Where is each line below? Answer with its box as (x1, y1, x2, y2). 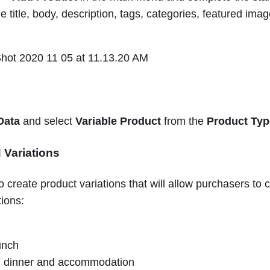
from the (161, 115, 207, 127)
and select (20, 115, 75, 127)
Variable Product (75, 115, 161, 127)
